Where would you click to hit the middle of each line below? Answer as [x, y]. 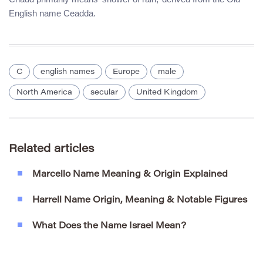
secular [104, 93]
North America [44, 93]
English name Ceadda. [52, 14]
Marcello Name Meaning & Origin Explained [130, 175]
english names [68, 72]
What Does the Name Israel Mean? [109, 227]
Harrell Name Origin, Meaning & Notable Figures [140, 201]
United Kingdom [167, 93]
